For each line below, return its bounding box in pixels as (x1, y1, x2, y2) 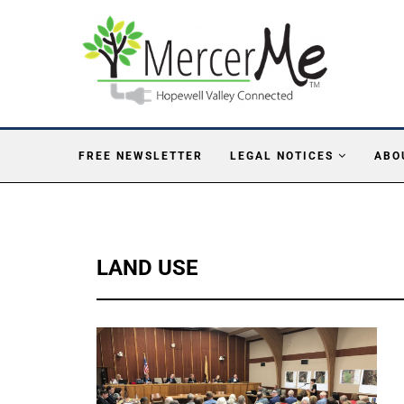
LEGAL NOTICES (230, 149, 334, 162)
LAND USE (96, 254, 198, 280)
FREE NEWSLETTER (78, 149, 203, 162)
